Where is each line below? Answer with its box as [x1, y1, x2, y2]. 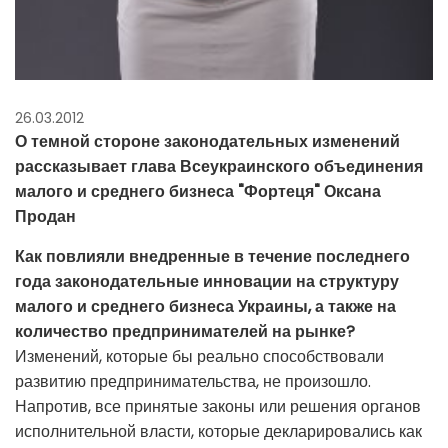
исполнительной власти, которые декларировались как [15, 419, 422, 443]
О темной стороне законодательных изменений [15, 129, 400, 153]
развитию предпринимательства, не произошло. [15, 369, 371, 393]
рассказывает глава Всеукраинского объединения [15, 154, 423, 178]
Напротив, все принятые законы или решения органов [15, 394, 421, 418]
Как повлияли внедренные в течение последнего [15, 244, 410, 268]
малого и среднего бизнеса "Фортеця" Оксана [15, 179, 381, 203]
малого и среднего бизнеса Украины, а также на [15, 294, 396, 318]
